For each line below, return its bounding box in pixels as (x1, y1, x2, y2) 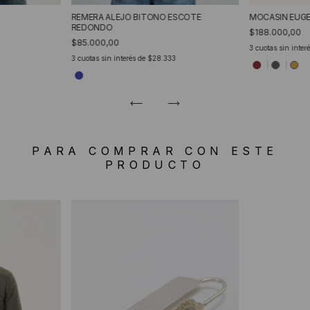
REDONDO (71, 21, 113, 33)
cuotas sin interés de (77, 53, 145, 62)
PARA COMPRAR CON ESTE (32, 143, 278, 158)
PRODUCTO (104, 157, 206, 172)
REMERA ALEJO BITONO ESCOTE (71, 11, 201, 22)
